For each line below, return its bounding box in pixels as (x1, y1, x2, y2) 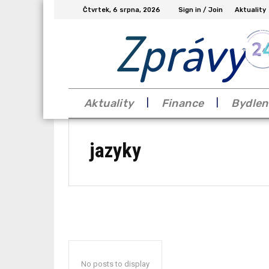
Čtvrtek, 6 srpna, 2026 (83, 5, 160, 14)
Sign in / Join (178, 5, 223, 14)
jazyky (89, 138, 141, 162)
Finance (161, 96, 204, 110)
